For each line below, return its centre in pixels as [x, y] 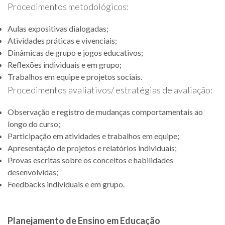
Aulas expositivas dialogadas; [58, 28]
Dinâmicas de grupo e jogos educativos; [75, 52]
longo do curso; [34, 124]
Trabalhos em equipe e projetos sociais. [75, 77]
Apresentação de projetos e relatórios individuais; [92, 148]
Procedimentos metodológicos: [68, 7]
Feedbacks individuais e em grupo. [66, 184]
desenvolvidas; [33, 172]
